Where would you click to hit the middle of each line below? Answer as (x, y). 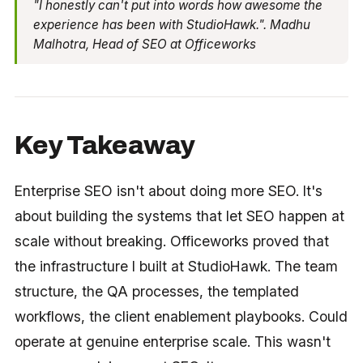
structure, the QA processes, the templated (156, 291)
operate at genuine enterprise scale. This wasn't (172, 341)
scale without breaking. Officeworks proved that (171, 241)
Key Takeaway (105, 145)
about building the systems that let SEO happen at (179, 216)
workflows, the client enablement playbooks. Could (181, 316)
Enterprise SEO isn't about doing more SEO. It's (168, 190)
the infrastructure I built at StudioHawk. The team (176, 266)
